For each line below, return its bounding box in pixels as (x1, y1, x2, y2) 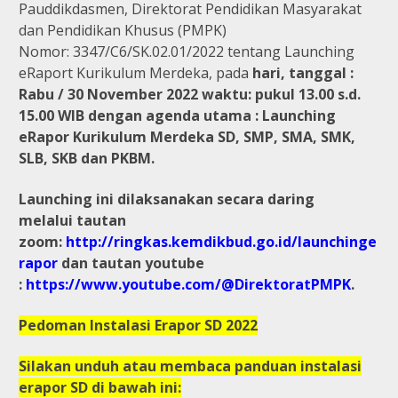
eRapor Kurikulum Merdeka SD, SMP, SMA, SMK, (19, 126, 355, 147)
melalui (19, 210, 76, 230)
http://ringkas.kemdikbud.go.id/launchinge (66, 231, 377, 251)
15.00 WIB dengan (19, 105, 146, 125)
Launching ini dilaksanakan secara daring (19, 188, 314, 209)
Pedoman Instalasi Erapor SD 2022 (19, 314, 258, 335)
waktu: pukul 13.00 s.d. (202, 84, 361, 104)
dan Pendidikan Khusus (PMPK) (19, 20, 227, 40)
